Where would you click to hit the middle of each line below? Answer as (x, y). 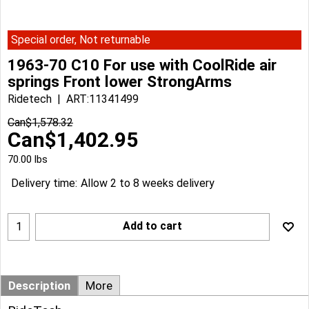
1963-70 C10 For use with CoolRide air (142, 64)
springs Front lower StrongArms (120, 81)
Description (39, 285)
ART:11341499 (102, 99)
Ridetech (30, 99)
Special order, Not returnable (81, 40)
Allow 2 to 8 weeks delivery (148, 183)
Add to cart (152, 226)
